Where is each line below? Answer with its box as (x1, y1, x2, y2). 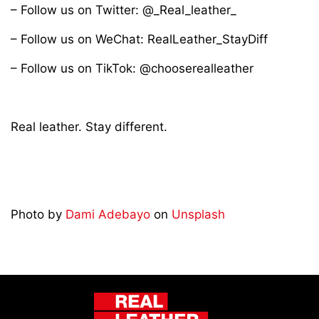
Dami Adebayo (66, 206, 150, 221)
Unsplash (172, 206, 225, 221)
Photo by (11, 206, 66, 221)
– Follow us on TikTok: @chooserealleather (11, 61, 253, 75)
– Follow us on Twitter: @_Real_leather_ (11, 2, 236, 17)
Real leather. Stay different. (11, 119, 167, 134)
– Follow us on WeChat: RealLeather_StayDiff (11, 31, 268, 46)
